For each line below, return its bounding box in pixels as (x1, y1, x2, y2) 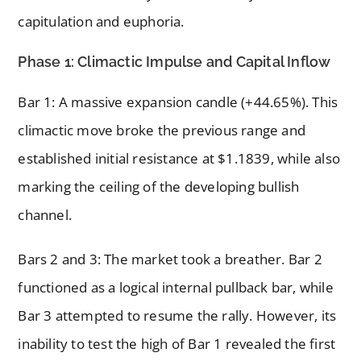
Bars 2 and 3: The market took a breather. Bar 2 (18, 250, 322, 269)
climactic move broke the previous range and (18, 121, 306, 140)
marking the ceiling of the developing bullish (18, 177, 300, 197)
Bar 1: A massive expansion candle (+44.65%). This (18, 93, 338, 112)
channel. (18, 205, 73, 225)
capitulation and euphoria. (18, 12, 185, 31)
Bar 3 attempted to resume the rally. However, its (18, 306, 337, 326)
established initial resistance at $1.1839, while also (18, 149, 341, 168)
